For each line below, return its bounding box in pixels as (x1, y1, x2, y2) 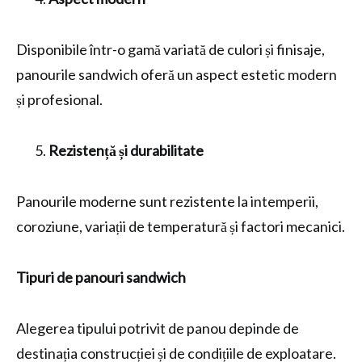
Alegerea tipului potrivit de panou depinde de (16, 319, 299, 337)
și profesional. (16, 90, 103, 108)
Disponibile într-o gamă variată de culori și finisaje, (16, 40, 325, 58)
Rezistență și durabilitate (48, 141, 204, 159)
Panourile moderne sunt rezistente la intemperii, (16, 192, 318, 210)
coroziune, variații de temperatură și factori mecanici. (16, 217, 345, 235)
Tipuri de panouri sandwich (16, 268, 186, 286)
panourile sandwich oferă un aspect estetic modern (16, 65, 337, 83)
